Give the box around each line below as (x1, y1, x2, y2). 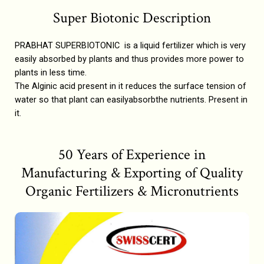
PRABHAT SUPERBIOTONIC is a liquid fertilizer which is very (15, 39, 246, 51)
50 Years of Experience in (58, 145, 206, 165)
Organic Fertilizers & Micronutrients (25, 181, 239, 202)
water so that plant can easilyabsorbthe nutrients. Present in (15, 94, 247, 105)
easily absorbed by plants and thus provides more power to (15, 53, 244, 64)
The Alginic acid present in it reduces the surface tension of (15, 80, 246, 91)
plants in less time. (15, 67, 87, 78)
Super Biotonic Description (53, 8, 211, 28)
